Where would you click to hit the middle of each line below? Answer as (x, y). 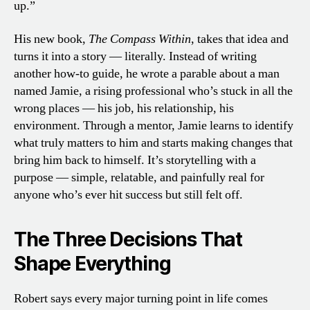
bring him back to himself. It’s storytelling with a (135, 160)
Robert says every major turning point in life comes (141, 298)
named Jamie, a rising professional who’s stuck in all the (153, 91)
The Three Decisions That (128, 239)
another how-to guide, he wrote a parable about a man (147, 73)
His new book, (51, 39)
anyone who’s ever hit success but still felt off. (128, 194)
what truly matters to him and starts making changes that (153, 143)
